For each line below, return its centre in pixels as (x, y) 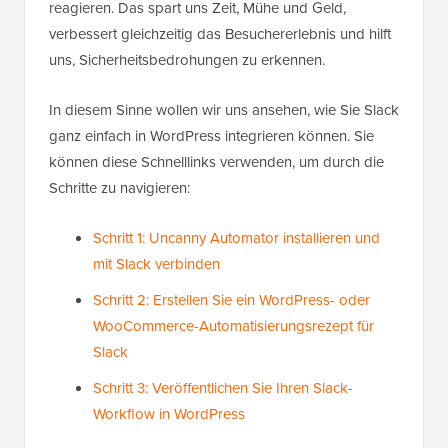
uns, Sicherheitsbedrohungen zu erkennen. (187, 60)
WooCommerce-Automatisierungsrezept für (233, 326)
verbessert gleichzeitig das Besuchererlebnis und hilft (220, 34)
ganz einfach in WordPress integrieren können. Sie (211, 136)
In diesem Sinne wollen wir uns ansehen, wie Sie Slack (224, 110)
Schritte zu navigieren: (119, 188)
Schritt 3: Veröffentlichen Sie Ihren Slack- (223, 388)
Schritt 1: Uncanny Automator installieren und (236, 238)
